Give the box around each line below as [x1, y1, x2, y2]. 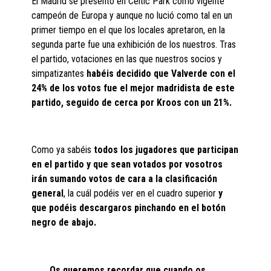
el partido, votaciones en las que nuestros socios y [31, 53, 223, 65]
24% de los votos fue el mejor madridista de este [31, 82, 235, 94]
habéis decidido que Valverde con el [84, 67, 236, 79]
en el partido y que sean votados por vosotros [31, 158, 223, 170]
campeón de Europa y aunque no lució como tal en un [31, 9, 233, 21]
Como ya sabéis [31, 143, 94, 155]
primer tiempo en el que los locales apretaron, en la [31, 24, 226, 36]
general [31, 187, 64, 199]
